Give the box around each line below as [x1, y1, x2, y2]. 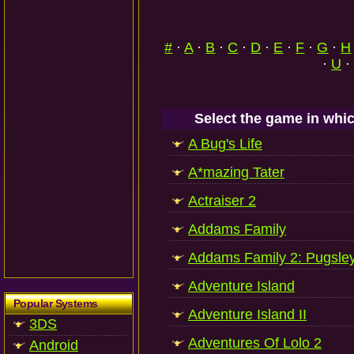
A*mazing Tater [188, 164, 284, 180]
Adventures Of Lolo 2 [188, 335, 322, 351]
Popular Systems [13, 297, 98, 310]
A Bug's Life [188, 136, 262, 152]
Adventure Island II [188, 307, 307, 322]
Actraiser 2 [188, 193, 256, 209]
